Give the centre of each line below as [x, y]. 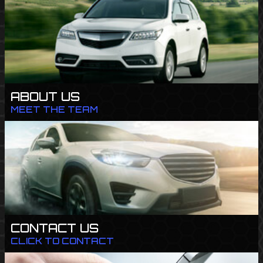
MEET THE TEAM [54, 109]
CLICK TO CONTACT [62, 241]
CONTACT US [55, 228]
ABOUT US [45, 97]
